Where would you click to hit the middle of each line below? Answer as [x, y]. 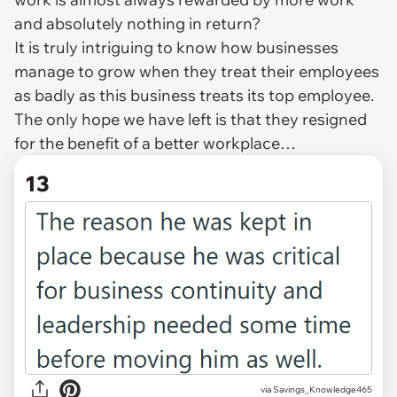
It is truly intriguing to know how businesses [176, 48]
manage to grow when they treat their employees [197, 72]
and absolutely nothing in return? [139, 24]
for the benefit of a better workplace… [155, 144]
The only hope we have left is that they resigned [191, 120]
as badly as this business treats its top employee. [194, 96]
